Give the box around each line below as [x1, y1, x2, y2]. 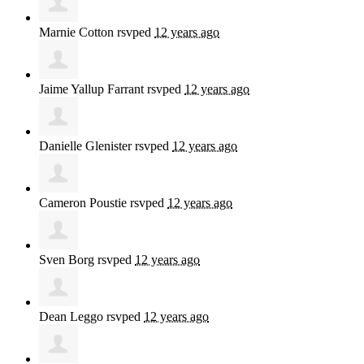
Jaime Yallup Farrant [39, 82, 144, 97]
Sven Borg [39, 253, 94, 267]
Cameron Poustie [39, 196, 127, 210]
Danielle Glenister [39, 139, 132, 154]
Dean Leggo [39, 310, 103, 324]
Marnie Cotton [39, 25, 114, 40]
